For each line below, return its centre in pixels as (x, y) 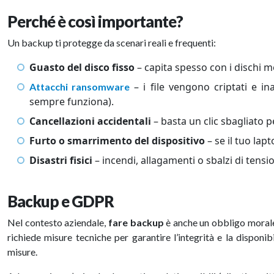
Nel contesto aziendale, (58, 222)
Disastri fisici (61, 160)
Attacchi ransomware (80, 87)
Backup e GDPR (61, 201)
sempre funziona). (72, 102)
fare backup (136, 222)
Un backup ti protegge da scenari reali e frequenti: (112, 43)
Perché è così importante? (95, 21)
